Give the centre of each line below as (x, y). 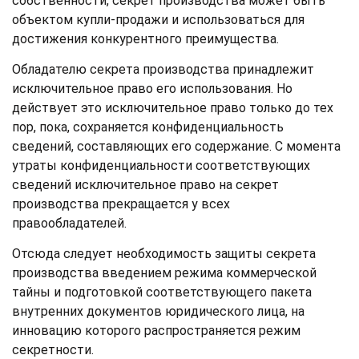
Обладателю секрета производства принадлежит (163, 69)
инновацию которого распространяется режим (156, 330)
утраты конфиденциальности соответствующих (161, 165)
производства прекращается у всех (121, 204)
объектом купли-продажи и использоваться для (158, 19)
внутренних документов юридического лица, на (158, 311)
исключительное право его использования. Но (152, 88)
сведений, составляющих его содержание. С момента (176, 146)
